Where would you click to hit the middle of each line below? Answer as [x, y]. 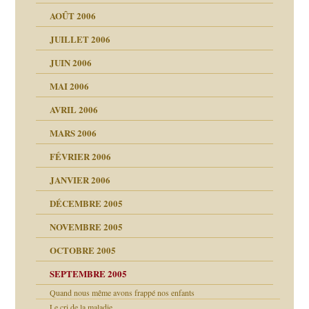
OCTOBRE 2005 [83, 250]
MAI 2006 [70, 86]
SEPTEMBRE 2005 [89, 274]
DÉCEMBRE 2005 [87, 203]
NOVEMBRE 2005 [87, 227]
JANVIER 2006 [80, 180]
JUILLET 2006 [80, 39]
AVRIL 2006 [74, 110]
